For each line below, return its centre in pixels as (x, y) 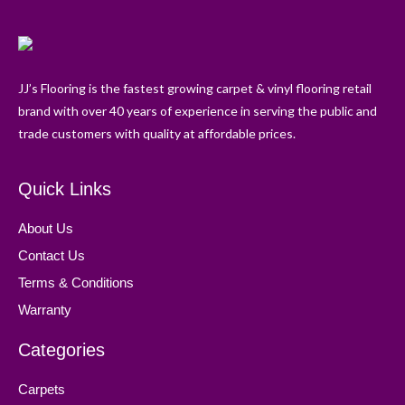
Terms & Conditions (76, 282)
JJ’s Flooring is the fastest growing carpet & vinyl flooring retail (195, 88)
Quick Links (65, 188)
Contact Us (52, 255)
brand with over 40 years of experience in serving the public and (198, 110)
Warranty (45, 309)
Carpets (42, 389)
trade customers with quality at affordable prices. (157, 133)
